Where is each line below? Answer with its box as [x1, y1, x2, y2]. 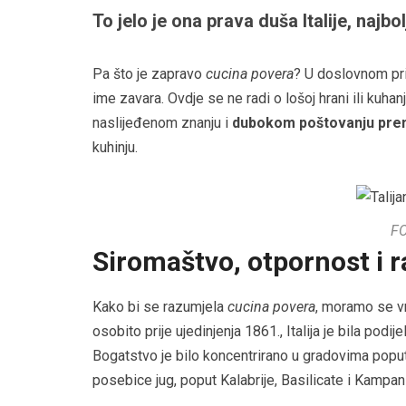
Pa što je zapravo [92, 65, 206, 83]
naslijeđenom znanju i [92, 114, 232, 132]
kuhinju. [92, 139, 138, 157]
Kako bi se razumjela [92, 298, 227, 316]
